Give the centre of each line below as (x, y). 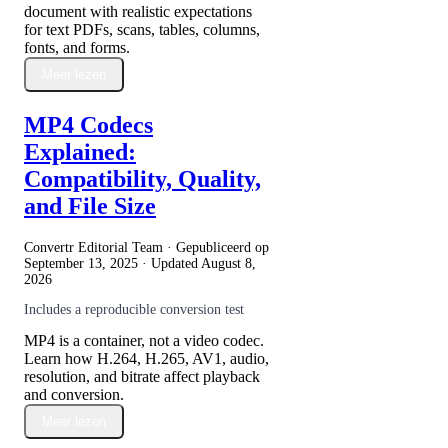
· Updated (169, 263)
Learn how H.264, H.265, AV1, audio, (146, 358)
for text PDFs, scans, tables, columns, (142, 29)
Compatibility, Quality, (142, 178)
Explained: (80, 151)
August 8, (228, 263)
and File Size (90, 205)
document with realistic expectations (138, 11)
